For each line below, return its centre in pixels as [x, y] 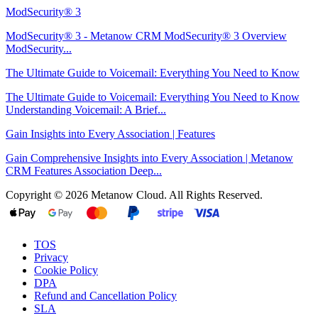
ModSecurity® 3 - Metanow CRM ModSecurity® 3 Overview [146, 36]
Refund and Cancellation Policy [105, 296]
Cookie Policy [66, 270]
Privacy [51, 258]
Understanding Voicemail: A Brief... [86, 110]
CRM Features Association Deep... [84, 171]
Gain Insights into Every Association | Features [110, 134]
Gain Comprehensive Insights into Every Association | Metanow [149, 158]
